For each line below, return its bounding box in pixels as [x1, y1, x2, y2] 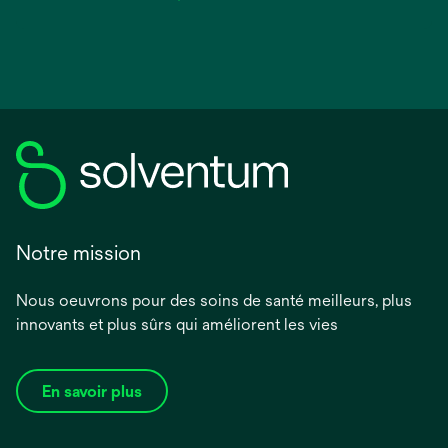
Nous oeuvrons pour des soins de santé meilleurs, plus [16, 290, 412, 310]
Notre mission [16, 240, 141, 264]
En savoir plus [42, 381, 142, 401]
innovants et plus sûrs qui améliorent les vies [16, 314, 338, 334]
